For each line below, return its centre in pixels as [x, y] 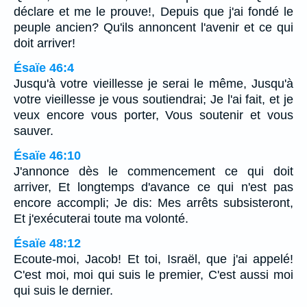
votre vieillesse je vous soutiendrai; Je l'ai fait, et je [153, 100]
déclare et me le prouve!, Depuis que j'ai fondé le [153, 12]
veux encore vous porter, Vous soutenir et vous [153, 115]
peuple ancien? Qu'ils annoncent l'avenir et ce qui [153, 28]
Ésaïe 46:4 [44, 68]
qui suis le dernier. [63, 291]
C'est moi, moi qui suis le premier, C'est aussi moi [153, 275]
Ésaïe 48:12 [47, 244]
